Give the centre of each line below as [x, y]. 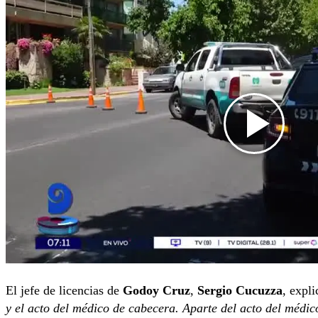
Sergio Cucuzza [240, 290]
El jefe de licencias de [64, 290]
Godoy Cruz [157, 290]
